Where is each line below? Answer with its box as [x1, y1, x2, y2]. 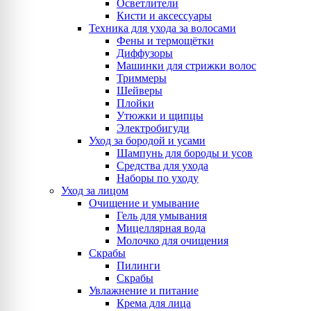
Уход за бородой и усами [89, 135, 205, 146]
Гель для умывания [117, 210, 207, 221]
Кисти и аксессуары [117, 10, 212, 22]
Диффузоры [117, 47, 173, 59]
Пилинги [117, 260, 160, 271]
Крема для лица [117, 297, 191, 309]
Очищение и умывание [89, 197, 199, 209]
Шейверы [117, 85, 162, 96]
